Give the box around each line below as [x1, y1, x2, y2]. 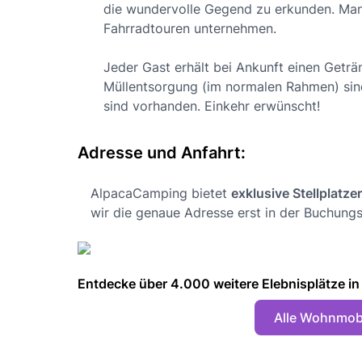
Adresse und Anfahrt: [78, 142, 246, 162]
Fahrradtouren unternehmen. [103, 19, 276, 36]
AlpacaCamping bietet [90, 184, 231, 201]
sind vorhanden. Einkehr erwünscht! [103, 97, 320, 114]
